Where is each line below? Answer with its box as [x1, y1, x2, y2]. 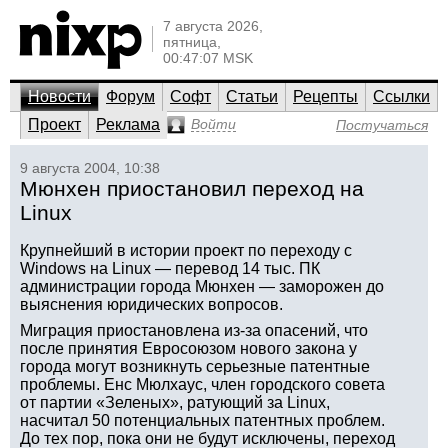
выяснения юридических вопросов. [20, 296, 283, 313]
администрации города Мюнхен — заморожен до [20, 278, 384, 295]
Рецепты [293, 88, 358, 105]
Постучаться [336, 117, 428, 133]
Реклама [96, 116, 160, 133]
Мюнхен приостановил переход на [20, 177, 364, 200]
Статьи [226, 88, 278, 105]
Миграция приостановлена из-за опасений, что [20, 322, 368, 339]
